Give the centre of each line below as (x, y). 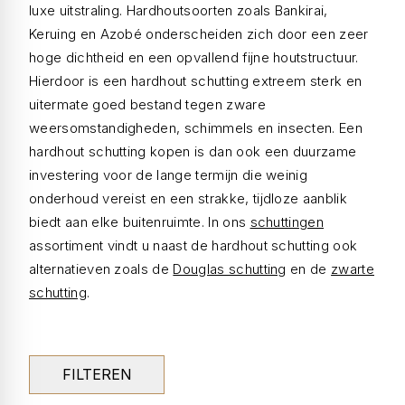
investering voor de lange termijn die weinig (169, 175)
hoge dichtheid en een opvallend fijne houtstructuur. (194, 57)
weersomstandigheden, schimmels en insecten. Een (196, 128)
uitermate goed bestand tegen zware (147, 104)
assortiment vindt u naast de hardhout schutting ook (193, 245)
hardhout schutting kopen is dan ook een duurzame (193, 151)
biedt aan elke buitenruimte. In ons (140, 222)
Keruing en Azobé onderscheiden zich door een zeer (199, 34)
